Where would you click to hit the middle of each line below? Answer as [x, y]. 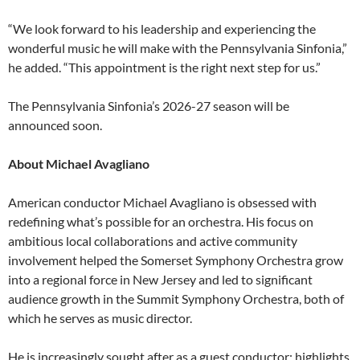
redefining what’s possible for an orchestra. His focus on [161, 222]
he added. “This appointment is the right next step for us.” [164, 67]
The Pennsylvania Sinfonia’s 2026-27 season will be [149, 106]
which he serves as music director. [100, 318]
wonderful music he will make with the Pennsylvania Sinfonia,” [178, 48]
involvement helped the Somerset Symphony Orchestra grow [176, 260]
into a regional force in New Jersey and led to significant [160, 280]
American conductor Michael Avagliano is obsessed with [162, 202]
